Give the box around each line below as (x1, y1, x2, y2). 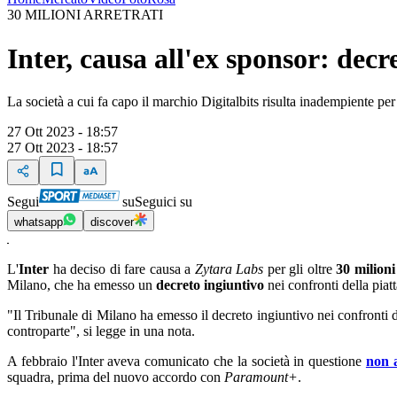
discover (90, 215, 134, 229)
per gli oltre (267, 261, 337, 276)
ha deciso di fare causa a (49, 261, 195, 276)
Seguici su (135, 194, 192, 209)
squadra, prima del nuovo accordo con (7, 370, 224, 385)
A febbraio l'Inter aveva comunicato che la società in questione (7, 354, 366, 369)
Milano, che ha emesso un (7, 277, 156, 292)
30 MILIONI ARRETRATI (7, 7, 163, 23)
